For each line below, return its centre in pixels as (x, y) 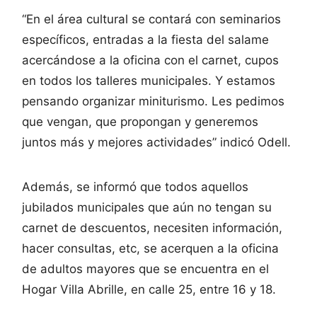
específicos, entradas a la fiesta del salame (145, 39)
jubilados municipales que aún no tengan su (147, 207)
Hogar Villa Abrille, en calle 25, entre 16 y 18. (149, 289)
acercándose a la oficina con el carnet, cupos (150, 60)
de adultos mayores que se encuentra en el (145, 269)
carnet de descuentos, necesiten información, (152, 227)
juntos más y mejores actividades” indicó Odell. (156, 142)
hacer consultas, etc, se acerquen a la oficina (150, 248)
